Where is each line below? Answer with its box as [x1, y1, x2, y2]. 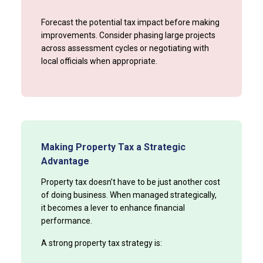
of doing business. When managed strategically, [41, 190, 217, 200]
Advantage [41, 156, 89, 167]
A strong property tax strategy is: [41, 238, 162, 248]
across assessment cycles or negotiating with [41, 43, 209, 53]
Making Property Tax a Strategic [41, 141, 186, 153]
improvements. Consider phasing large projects [41, 31, 215, 41]
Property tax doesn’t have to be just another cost [41, 177, 220, 187]
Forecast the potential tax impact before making [41, 18, 220, 28]
